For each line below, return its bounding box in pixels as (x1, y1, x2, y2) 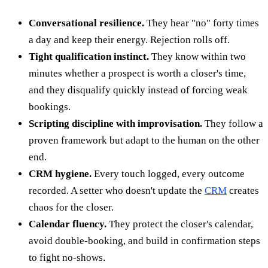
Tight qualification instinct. (29, 50, 149, 62)
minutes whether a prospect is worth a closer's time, (29, 67, 246, 79)
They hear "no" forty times (144, 17, 259, 29)
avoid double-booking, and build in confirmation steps (29, 234, 260, 246)
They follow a (202, 117, 263, 129)
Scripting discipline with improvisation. (29, 117, 202, 129)
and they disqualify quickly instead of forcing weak (29, 84, 248, 96)
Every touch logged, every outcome (92, 167, 245, 179)
